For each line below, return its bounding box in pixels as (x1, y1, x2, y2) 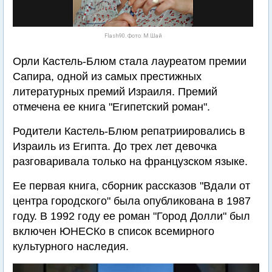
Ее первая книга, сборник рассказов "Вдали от (13, 180, 250, 192)
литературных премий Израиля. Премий (13, 86, 217, 98)
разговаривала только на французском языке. (13, 155, 248, 168)
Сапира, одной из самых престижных (13, 70, 202, 83)
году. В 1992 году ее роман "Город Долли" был (13, 210, 250, 222)
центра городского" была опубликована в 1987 (13, 195, 251, 207)
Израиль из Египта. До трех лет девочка (13, 140, 217, 152)
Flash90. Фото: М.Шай (104, 33, 162, 39)
